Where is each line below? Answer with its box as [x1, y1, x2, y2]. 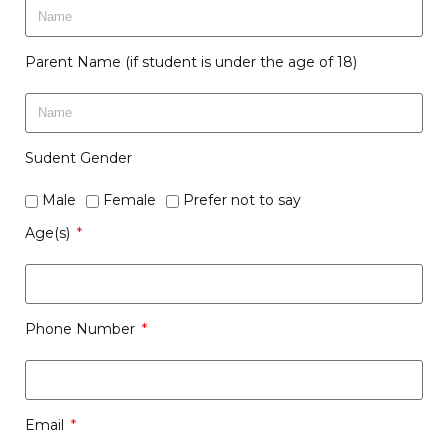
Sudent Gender [25, 149, 132, 167]
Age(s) [25, 224, 74, 242]
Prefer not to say [183, 191, 301, 209]
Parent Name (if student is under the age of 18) [25, 53, 357, 71]
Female [103, 191, 156, 209]
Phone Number [25, 320, 139, 338]
